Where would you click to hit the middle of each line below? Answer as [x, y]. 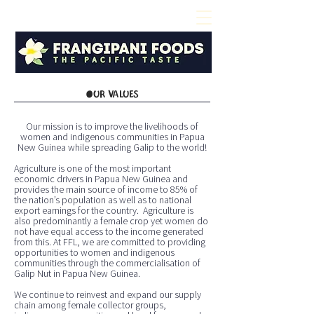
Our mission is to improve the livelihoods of [112, 126]
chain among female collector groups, [90, 305]
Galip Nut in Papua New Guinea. [77, 273]
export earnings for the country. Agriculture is [104, 210]
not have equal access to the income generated [109, 231]
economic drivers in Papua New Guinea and [101, 179]
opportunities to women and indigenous [94, 252]
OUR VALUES [112, 94]
